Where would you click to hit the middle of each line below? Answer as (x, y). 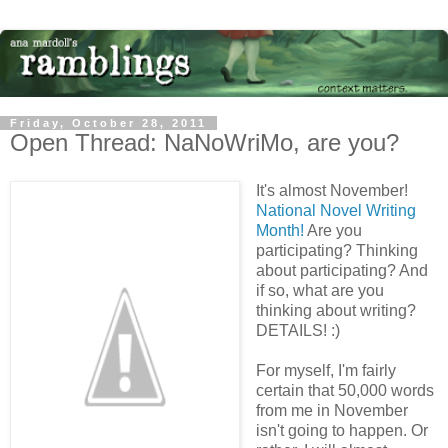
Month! (279, 230)
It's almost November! (331, 190)
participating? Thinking (336, 250)
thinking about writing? (335, 310)
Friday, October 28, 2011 (108, 123)
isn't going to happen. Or (341, 430)
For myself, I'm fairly (325, 370)
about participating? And (341, 270)
